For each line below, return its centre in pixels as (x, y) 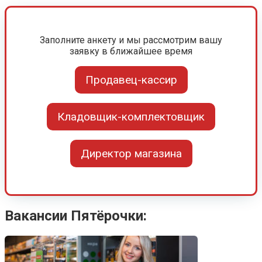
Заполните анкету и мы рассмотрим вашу (131, 40)
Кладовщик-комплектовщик (131, 116)
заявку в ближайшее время (131, 51)
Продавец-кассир (131, 80)
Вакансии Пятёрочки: (76, 216)
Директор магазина (131, 153)
